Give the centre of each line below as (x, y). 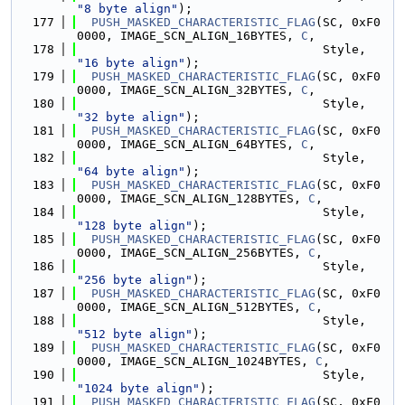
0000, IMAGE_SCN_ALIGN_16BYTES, (189, 36)
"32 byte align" (131, 117)
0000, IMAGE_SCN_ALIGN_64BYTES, (189, 144)
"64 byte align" (131, 171)
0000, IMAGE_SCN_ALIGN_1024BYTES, (196, 361)
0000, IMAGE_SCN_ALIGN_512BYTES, (193, 307)
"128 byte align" (135, 226)
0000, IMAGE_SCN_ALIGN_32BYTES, (189, 90)
